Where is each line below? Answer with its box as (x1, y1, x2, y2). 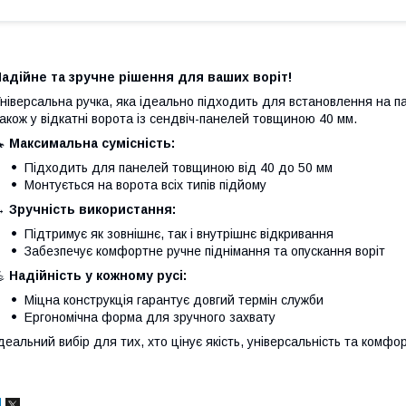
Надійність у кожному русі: (9, 267, 187, 283)
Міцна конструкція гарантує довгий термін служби (24, 292, 324, 307)
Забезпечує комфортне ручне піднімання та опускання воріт (24, 243, 385, 258)
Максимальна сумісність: (9, 135, 175, 150)
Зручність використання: (9, 201, 176, 217)
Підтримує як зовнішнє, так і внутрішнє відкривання (24, 226, 333, 241)
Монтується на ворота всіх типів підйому (24, 177, 266, 192)
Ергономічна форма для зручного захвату (24, 309, 275, 324)
